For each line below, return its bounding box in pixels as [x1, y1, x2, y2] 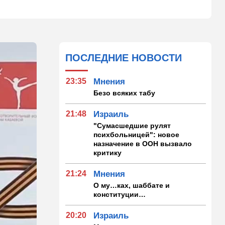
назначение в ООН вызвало [93, 139, 192, 148]
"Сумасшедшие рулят [93, 121, 171, 130]
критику [93, 148, 122, 157]
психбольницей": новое [93, 130, 180, 139]
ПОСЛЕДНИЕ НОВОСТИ [65, 52, 182, 63]
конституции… [93, 190, 146, 198]
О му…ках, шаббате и [93, 181, 170, 189]
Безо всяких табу [93, 88, 156, 97]
